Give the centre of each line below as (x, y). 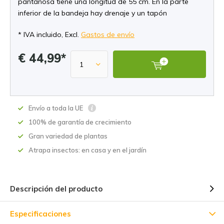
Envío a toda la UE (56, 108)
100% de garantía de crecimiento (80, 122)
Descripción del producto (56, 189)
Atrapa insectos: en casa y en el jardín (87, 150)
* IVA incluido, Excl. (49, 34)
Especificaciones (40, 214)
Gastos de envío (108, 34)
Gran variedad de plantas (68, 136)
